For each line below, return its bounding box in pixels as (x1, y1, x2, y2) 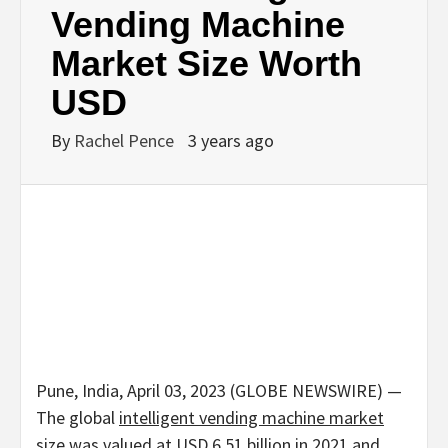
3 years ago (188, 129, 274, 152)
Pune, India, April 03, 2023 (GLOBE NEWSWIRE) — (36, 379, 402, 402)
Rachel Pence (74, 129, 178, 152)
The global (36, 406, 119, 429)
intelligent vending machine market (119, 406, 384, 429)
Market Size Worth (51, 43, 362, 84)
